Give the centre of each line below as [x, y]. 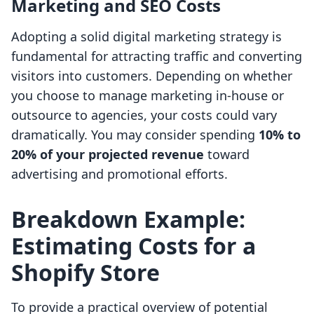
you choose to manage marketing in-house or [148, 96]
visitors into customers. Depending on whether [152, 76]
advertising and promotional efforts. [120, 174]
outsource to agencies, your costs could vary [144, 115]
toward [227, 155]
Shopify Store [86, 273]
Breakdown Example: [128, 219]
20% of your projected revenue [108, 155]
